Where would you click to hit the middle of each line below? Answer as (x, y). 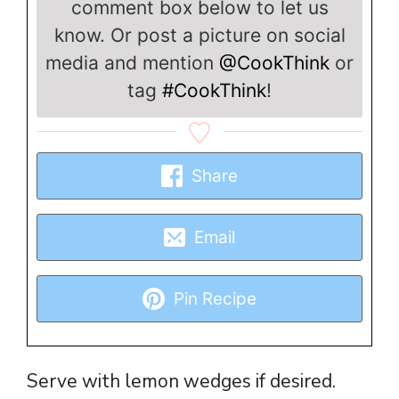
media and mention (132, 62)
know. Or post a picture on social (199, 35)
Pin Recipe (212, 298)
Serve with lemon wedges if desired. (181, 381)
